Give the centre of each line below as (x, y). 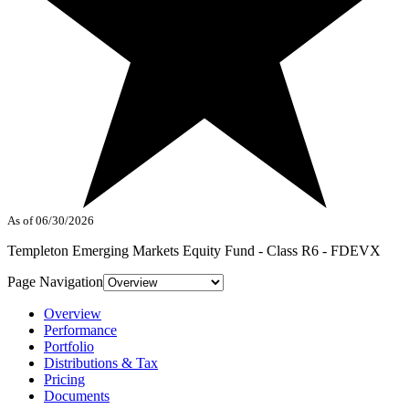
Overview (73, 314)
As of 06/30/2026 (51, 221)
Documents (77, 396)
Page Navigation (55, 282)
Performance (80, 330)
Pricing (64, 380)
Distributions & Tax (101, 363)
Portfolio (69, 347)
